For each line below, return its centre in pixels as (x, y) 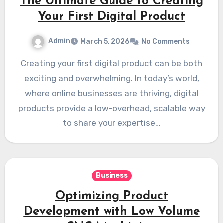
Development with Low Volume (111, 212)
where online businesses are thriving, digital (111, 93)
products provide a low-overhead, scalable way (111, 108)
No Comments (166, 42)
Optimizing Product (111, 196)
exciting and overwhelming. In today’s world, (111, 78)
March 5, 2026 (105, 42)
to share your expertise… (111, 123)
